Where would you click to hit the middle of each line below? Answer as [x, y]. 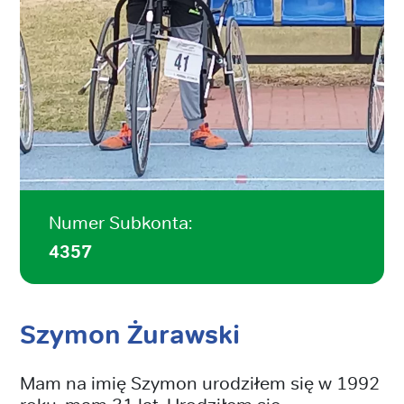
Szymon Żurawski [130, 335]
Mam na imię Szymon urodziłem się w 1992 [200, 382]
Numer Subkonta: [120, 222]
